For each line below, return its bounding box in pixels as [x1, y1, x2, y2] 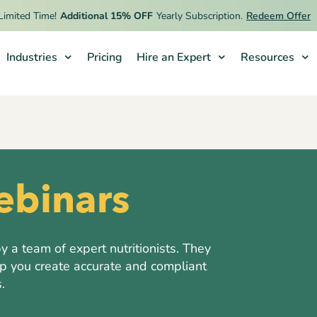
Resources [240, 50, 294, 65]
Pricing [86, 50, 122, 65]
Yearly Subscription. [135, 8, 222, 23]
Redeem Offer [225, 8, 290, 23]
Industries [6, 50, 57, 65]
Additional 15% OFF [39, 8, 132, 23]
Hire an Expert [136, 50, 211, 65]
